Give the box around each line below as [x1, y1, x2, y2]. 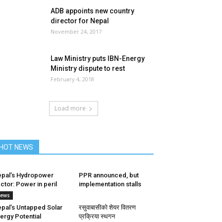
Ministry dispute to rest [51, 64, 125, 72]
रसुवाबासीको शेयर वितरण [78, 204, 136, 211]
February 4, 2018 [51, 75, 94, 83]
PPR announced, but [78, 171, 139, 179]
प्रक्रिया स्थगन [78, 213, 115, 220]
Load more [54, 104, 86, 112]
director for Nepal [51, 17, 109, 25]
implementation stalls [78, 180, 141, 188]
